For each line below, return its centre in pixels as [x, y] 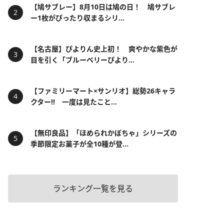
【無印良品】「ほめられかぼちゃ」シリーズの [104, 133]
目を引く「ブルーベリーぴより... [82, 60]
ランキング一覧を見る [93, 188]
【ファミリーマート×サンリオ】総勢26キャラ [103, 91]
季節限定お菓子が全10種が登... [79, 144]
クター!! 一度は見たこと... [74, 102]
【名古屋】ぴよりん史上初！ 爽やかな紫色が [104, 49]
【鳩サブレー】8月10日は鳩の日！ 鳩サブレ [103, 7]
